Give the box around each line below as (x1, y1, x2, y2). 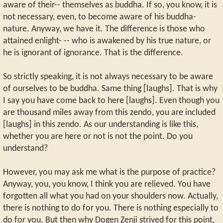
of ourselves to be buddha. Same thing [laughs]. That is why (3, 84, 218, 93)
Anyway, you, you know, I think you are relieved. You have (3, 180, 211, 189)
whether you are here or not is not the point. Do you (3, 132, 193, 141)
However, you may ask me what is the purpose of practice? (3, 168, 216, 177)
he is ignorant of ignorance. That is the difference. (3, 48, 183, 57)
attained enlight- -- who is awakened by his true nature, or (3, 36, 211, 45)
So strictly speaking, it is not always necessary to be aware (3, 72, 213, 81)
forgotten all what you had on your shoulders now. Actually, (3, 192, 218, 201)
